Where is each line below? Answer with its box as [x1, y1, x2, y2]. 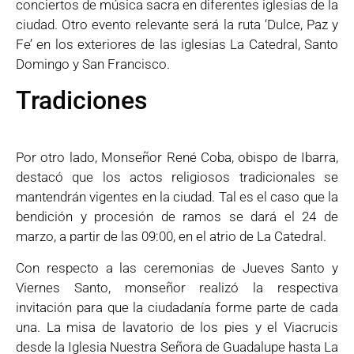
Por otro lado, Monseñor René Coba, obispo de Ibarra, [16, 149, 338, 166]
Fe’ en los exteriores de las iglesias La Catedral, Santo [16, 36, 338, 52]
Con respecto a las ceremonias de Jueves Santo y [16, 259, 338, 276]
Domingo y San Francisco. [16, 55, 170, 72]
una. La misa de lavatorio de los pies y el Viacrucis [16, 318, 338, 335]
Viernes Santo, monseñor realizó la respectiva [16, 279, 338, 296]
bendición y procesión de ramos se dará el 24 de [16, 209, 338, 225]
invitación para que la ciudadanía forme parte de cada [16, 299, 338, 315]
